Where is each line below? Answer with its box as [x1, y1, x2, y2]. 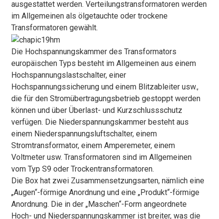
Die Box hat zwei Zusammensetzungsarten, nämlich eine [11, 175, 204, 185]
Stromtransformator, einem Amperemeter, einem [11, 140, 175, 150]
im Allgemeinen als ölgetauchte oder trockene [11, 11, 168, 21]
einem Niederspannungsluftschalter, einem [11, 129, 157, 138]
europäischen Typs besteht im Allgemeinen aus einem [11, 58, 196, 68]
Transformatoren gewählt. [11, 22, 98, 32]
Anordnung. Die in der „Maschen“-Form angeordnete [11, 199, 187, 209]
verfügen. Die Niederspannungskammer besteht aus [11, 117, 189, 127]
